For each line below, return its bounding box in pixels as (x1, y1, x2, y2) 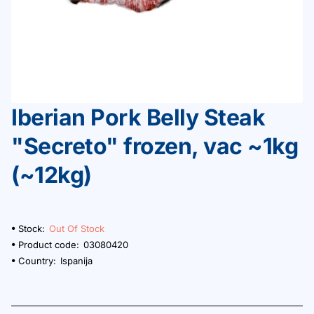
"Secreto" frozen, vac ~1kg (11, 132, 298, 160)
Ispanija (60, 254, 93, 266)
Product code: (18, 238, 79, 250)
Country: (18, 254, 56, 266)
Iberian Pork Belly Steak (11, 103, 265, 131)
